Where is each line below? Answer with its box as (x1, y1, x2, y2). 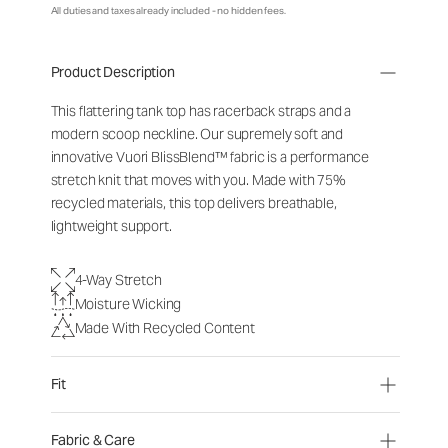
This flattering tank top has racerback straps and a (50, 102, 352, 120)
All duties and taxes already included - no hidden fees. (50, 4, 286, 17)
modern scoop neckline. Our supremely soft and (50, 125, 344, 143)
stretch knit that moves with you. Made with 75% (50, 171, 345, 189)
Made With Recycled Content (74, 318, 255, 337)
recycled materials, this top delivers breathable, (50, 194, 337, 212)
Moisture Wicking (74, 294, 182, 313)
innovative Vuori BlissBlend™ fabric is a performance (50, 148, 370, 166)
